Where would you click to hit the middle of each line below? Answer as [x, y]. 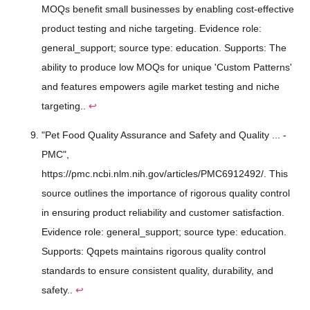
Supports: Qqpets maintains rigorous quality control [154, 252]
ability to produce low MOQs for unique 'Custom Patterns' [167, 67]
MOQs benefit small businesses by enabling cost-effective [168, 9]
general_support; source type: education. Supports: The [164, 47]
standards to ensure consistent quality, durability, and [157, 271]
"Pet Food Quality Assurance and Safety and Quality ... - [164, 135]
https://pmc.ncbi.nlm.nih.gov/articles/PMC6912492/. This [165, 174]
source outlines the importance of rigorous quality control [166, 193]
